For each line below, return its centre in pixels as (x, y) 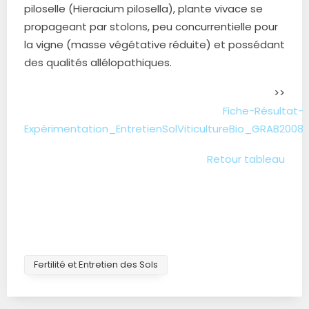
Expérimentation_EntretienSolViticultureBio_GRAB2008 (164, 129)
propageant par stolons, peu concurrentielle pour (151, 27)
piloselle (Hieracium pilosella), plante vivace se (143, 9)
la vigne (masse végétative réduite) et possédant (154, 44)
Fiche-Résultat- (263, 111)
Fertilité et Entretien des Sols (96, 265)
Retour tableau (246, 159)
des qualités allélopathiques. (98, 62)
